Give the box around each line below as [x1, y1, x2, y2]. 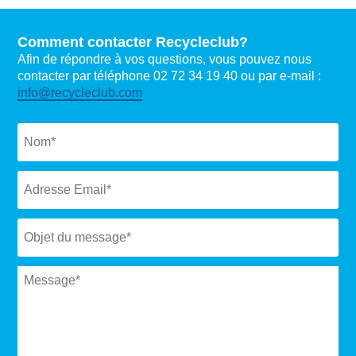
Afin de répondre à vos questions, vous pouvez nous [17, 52, 312, 67]
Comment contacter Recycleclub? [17, 34, 249, 51]
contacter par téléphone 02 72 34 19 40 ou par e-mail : [17, 69, 325, 83]
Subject [17, 210, 64, 224]
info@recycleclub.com [17, 86, 143, 100]
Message [17, 257, 72, 272]
